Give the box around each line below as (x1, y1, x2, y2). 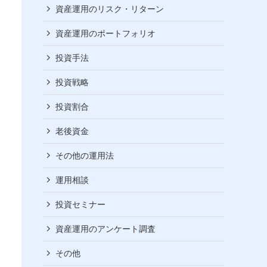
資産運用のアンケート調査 (55, 223, 156, 234)
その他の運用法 (55, 150, 114, 160)
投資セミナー (55, 199, 105, 209)
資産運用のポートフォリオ (55, 28, 156, 38)
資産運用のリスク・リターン (55, 4, 164, 14)
